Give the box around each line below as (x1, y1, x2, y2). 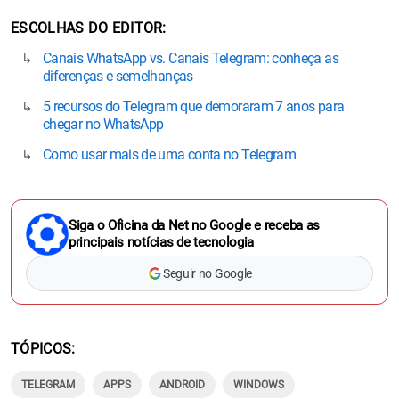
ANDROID (159, 378, 205, 391)
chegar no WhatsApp (43, 115, 164, 133)
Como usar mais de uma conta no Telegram (43, 145, 297, 163)
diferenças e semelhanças (43, 67, 193, 85)
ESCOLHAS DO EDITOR (11, 19, 163, 37)
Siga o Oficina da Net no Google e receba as (69, 216, 321, 233)
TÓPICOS (11, 339, 72, 357)
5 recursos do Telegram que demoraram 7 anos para (43, 97, 345, 115)
